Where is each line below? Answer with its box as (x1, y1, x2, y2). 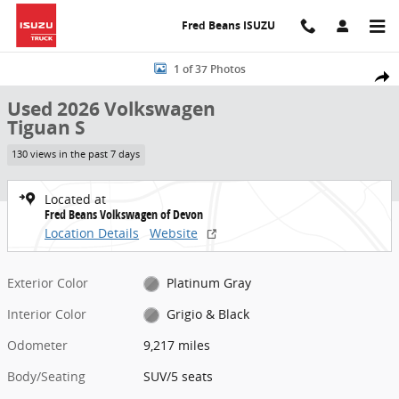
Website (150, 224, 198, 241)
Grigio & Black (166, 305, 249, 322)
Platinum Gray (166, 273, 251, 291)
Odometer (7, 336, 68, 354)
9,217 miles (143, 336, 211, 354)
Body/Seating (7, 367, 85, 385)
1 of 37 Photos (173, 62, 246, 76)
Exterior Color (7, 273, 88, 291)
